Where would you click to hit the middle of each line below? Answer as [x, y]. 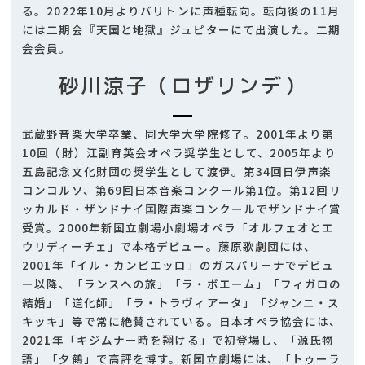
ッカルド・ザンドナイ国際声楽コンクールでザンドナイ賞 [182, 208]
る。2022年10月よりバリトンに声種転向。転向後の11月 [181, 11]
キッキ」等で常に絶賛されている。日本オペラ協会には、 [182, 321]
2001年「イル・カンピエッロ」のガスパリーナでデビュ [178, 264]
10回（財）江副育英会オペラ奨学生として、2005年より [179, 152]
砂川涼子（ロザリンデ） [182, 85]
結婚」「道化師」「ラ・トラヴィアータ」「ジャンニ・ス [181, 302]
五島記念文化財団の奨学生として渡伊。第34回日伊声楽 [177, 171]
